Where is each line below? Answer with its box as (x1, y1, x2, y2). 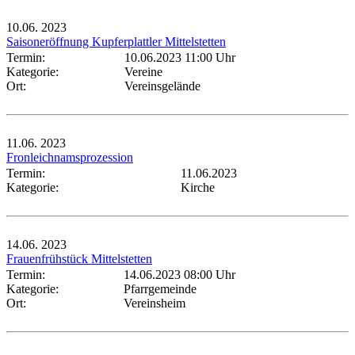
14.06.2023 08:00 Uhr (124, 267, 235, 281)
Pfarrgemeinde (124, 281, 197, 296)
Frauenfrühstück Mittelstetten (6, 251, 152, 265)
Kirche (181, 180, 215, 194)
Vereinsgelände (124, 78, 200, 93)
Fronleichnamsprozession (6, 150, 133, 164)
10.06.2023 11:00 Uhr (124, 50, 235, 64)
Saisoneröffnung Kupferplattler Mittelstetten (6, 34, 226, 48)
